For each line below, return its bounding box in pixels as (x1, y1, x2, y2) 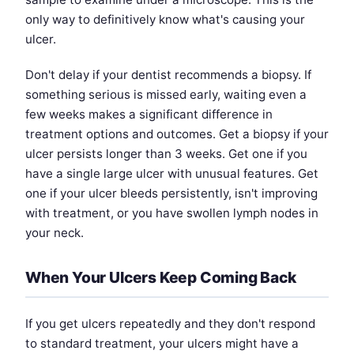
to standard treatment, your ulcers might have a (25, 336, 299, 352)
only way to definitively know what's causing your (25, 12, 305, 28)
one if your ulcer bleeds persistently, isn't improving (25, 186, 318, 201)
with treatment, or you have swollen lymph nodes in (25, 205, 318, 221)
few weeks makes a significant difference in (25, 107, 273, 122)
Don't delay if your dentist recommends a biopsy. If (25, 67, 311, 83)
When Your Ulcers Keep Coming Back (25, 268, 296, 288)
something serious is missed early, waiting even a (25, 87, 307, 103)
